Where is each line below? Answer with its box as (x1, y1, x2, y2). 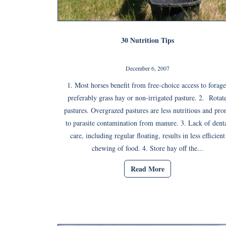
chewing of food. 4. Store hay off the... (91, 143, 203, 153)
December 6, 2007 (125, 64, 169, 72)
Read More (130, 163, 164, 175)
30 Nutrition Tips (121, 35, 174, 45)
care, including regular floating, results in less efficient (70, 131, 225, 140)
